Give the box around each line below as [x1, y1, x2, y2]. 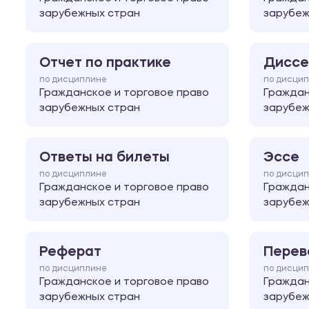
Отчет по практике [39, 56, 171, 70]
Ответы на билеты [39, 150, 170, 165]
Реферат [39, 245, 101, 259]
